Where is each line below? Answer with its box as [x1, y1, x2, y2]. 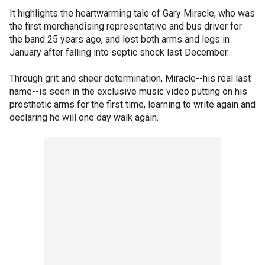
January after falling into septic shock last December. [9, 47, 229, 58]
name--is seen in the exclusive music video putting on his [9, 86, 247, 97]
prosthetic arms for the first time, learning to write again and [9, 99, 256, 110]
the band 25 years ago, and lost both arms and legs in [9, 34, 230, 45]
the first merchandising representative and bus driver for [9, 21, 242, 32]
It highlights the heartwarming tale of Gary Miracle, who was [9, 8, 255, 19]
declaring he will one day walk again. [9, 112, 159, 123]
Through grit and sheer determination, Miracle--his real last [9, 73, 251, 84]
